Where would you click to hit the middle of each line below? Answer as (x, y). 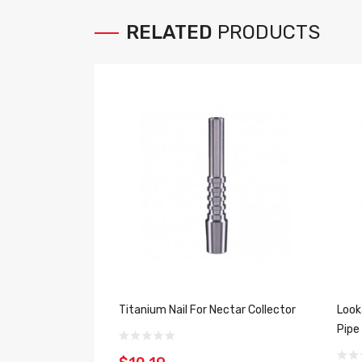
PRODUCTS (269, 32)
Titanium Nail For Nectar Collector (207, 310)
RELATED (169, 32)
